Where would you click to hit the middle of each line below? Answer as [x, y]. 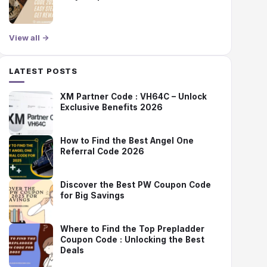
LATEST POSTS [44, 71]
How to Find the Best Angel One [127, 141]
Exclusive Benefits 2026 [112, 107]
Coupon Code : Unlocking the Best [133, 240]
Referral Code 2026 [103, 151]
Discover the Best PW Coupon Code [136, 185]
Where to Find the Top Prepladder [133, 229]
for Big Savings [93, 195]
